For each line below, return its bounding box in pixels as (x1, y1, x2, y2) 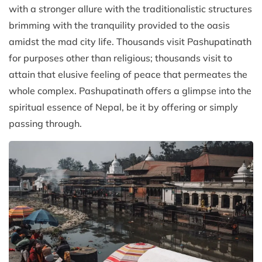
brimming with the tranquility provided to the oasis (9, 19, 230, 31)
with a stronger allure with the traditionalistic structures (9, 2, 252, 15)
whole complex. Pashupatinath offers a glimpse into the (9, 84, 251, 96)
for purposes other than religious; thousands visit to (9, 51, 232, 64)
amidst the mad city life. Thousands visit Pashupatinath (9, 35, 251, 47)
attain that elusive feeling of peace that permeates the (9, 68, 247, 80)
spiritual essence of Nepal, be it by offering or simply (9, 101, 238, 113)
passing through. (9, 117, 82, 129)
